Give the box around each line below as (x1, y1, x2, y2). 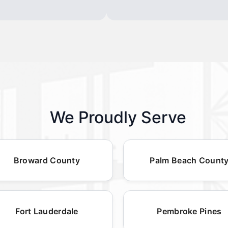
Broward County (13, 155, 80, 165)
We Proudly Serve (50, 107, 186, 127)
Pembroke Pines (157, 206, 222, 216)
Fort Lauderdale (15, 206, 78, 216)
